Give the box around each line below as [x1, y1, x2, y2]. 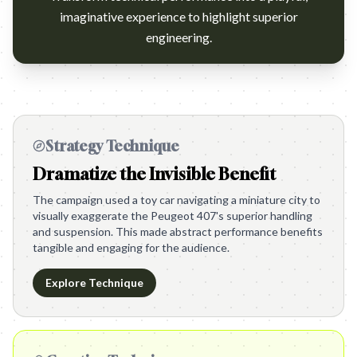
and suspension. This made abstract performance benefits [33, 225, 323, 238]
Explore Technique [45, 276, 143, 289]
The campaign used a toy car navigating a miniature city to [33, 193, 320, 206]
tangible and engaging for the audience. [33, 241, 229, 254]
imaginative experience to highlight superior [59, 9, 298, 24]
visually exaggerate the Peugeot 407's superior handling [33, 209, 312, 222]
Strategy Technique [45, 137, 179, 155]
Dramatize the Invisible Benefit [33, 164, 276, 184]
